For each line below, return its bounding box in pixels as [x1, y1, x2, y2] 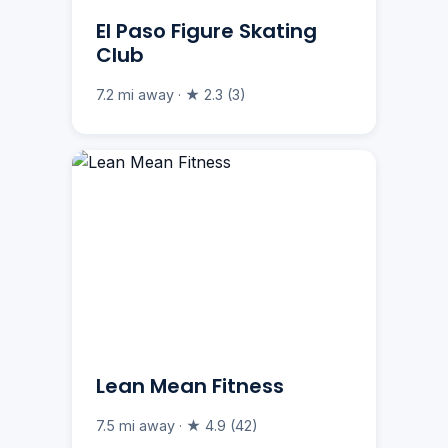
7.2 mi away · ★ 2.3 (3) [96, 86, 246, 104]
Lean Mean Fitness [96, 372, 284, 401]
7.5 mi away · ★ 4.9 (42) [96, 417, 258, 435]
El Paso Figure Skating [96, 17, 317, 46]
